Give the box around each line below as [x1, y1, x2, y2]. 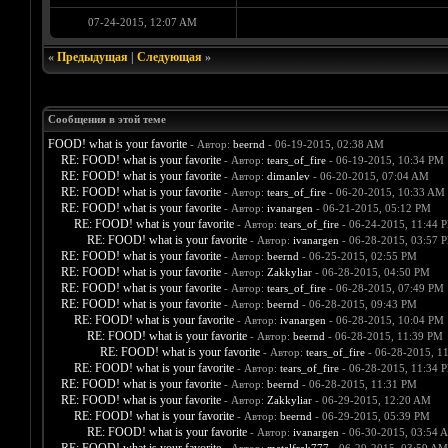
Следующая [136, 50, 202, 65]
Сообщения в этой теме [47, 113, 166, 126]
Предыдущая [56, 50, 128, 65]
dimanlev [266, 170, 310, 183]
